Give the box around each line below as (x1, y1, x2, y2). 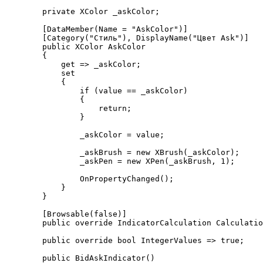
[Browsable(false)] (5, 210, 42, 218)
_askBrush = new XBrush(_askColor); (5, 148, 80, 157)
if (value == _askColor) (5, 86, 80, 95)
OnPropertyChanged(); (5, 174, 80, 183)
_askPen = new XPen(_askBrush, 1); (5, 157, 80, 166)
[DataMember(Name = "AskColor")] (5, 25, 42, 33)
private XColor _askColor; (5, 7, 42, 16)
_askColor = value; (5, 130, 80, 139)
